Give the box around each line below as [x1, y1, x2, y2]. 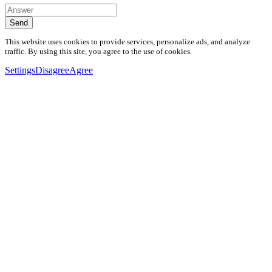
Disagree [35, 64, 69, 75]
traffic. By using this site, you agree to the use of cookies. [5, 47, 192, 56]
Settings [5, 64, 35, 75]
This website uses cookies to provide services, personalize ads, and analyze [5, 37, 250, 47]
